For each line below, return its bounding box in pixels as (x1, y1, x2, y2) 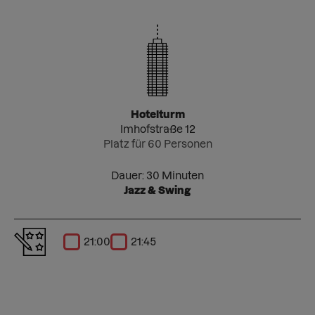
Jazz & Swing (124, 184, 191, 196)
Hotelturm (130, 108, 185, 120)
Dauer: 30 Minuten (111, 169, 204, 181)
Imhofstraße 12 (120, 123, 195, 135)
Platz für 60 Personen (103, 138, 212, 150)
